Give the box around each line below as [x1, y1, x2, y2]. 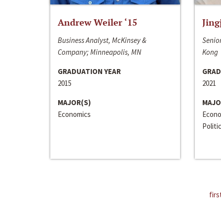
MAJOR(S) [58, 97, 91, 107]
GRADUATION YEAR [58, 66, 121, 76]
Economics [58, 109, 91, 119]
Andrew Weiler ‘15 [58, 16, 137, 28]
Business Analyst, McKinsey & [58, 35, 147, 45]
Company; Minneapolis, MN [58, 47, 141, 57]
